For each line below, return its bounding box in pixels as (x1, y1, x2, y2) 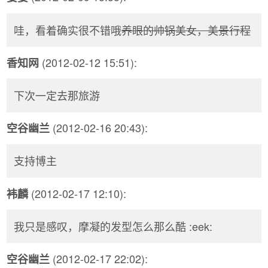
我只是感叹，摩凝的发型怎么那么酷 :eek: (14, 218, 212, 234)
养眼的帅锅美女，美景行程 (121, 22, 251, 38)
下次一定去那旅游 (14, 87, 100, 103)
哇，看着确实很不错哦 (14, 22, 121, 38)
